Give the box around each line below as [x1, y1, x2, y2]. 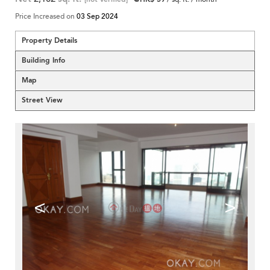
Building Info [22, 55, 65, 65]
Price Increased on [15, 11, 77, 21]
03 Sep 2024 [77, 11, 118, 21]
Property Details [22, 36, 77, 45]
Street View [22, 95, 63, 105]
